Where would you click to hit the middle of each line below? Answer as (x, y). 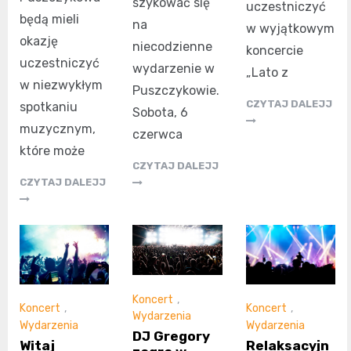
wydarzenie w (174, 68)
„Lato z (267, 73)
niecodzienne (173, 46)
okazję (39, 41)
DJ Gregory (172, 336)
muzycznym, (58, 128)
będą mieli (49, 19)
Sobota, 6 (161, 112)
